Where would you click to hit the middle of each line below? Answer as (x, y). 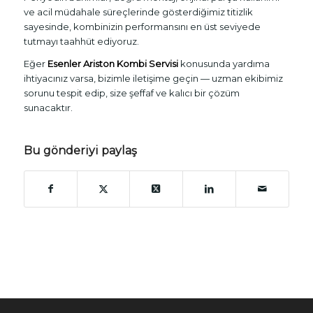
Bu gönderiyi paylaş (80, 150)
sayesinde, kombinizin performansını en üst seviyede (142, 27)
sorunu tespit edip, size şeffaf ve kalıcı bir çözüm (131, 93)
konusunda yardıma (224, 64)
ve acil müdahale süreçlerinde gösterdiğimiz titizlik (138, 12)
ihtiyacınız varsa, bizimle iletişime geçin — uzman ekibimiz (153, 79)
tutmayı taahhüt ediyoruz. (81, 42)
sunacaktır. (48, 108)
